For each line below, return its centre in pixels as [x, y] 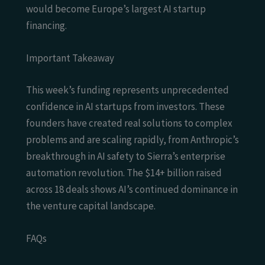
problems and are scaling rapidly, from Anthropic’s [132, 139]
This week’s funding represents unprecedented [127, 90]
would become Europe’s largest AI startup [116, 9]
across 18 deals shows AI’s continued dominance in [132, 189]
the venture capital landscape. [91, 206]
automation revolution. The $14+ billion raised [124, 172]
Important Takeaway [70, 58]
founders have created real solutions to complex [129, 123]
